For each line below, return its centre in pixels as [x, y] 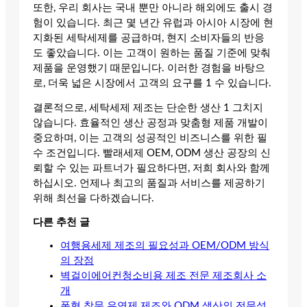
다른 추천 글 [61, 222]
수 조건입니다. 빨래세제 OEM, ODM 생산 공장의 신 [152, 153]
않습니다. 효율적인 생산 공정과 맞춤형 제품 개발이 [150, 123]
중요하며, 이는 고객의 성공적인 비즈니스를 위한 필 [150, 138]
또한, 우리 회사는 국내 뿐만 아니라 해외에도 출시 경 [153, 8]
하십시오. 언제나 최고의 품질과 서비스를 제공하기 [149, 184]
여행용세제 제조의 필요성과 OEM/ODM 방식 [165, 246]
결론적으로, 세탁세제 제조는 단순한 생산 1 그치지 [148, 108]
